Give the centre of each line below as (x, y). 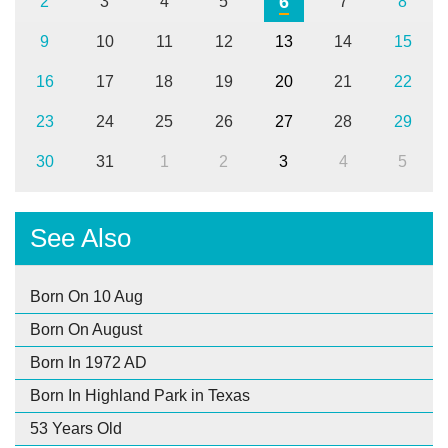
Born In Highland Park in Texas (140, 395)
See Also (80, 237)
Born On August (86, 329)
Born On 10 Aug (86, 296)
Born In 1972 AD (88, 362)
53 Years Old (76, 428)
